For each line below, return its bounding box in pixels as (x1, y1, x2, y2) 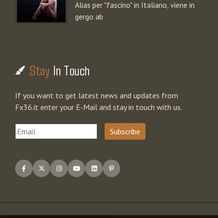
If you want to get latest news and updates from (15, 91, 178, 101)
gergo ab (75, 12, 103, 22)
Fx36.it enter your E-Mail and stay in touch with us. (15, 102, 182, 112)
